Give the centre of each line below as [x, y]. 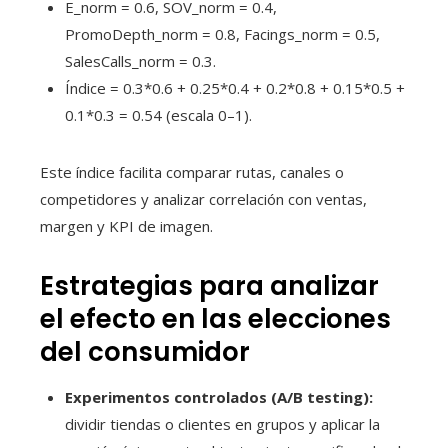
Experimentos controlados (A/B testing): [219, 396]
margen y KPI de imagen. [126, 225]
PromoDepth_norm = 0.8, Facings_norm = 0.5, [222, 33]
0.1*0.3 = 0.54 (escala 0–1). [158, 114]
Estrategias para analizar [209, 285]
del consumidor [145, 351]
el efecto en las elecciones [215, 318]
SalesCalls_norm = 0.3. [140, 60]
